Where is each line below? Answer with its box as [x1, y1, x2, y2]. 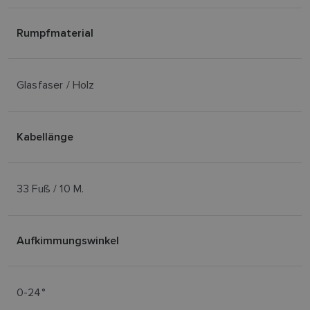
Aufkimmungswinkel [17, 232, 119, 248]
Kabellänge [17, 129, 73, 145]
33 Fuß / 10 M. [17, 182, 84, 195]
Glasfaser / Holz [17, 78, 95, 91]
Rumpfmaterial [17, 25, 93, 41]
